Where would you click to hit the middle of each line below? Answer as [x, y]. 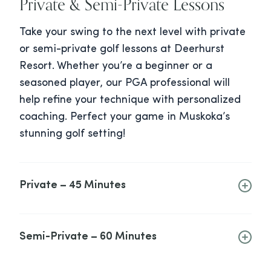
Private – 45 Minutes [73, 186]
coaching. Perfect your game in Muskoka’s [125, 117]
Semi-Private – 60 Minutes [88, 237]
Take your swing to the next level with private [132, 33]
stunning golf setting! [72, 134]
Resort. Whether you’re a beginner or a [116, 67]
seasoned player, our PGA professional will [125, 83]
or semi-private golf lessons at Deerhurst [122, 50]
